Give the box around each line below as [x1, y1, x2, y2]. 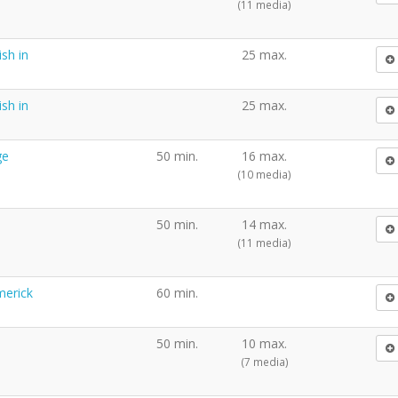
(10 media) [237, 166, 291, 181]
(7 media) [240, 354, 289, 369]
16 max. [242, 147, 287, 164]
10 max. [242, 334, 287, 352]
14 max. [242, 215, 287, 233]
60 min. [156, 283, 198, 301]
